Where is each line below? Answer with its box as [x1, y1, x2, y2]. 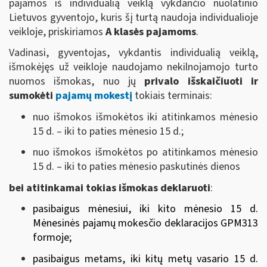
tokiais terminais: [132, 88, 212, 103]
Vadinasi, [9, 45, 58, 60]
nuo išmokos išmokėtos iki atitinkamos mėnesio [33, 109, 258, 125]
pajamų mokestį [55, 88, 132, 103]
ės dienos [198, 159, 240, 174]
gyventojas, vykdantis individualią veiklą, [58, 45, 258, 60]
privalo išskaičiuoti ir [144, 74, 259, 89]
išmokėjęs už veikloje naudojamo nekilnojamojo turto [9, 60, 258, 74]
